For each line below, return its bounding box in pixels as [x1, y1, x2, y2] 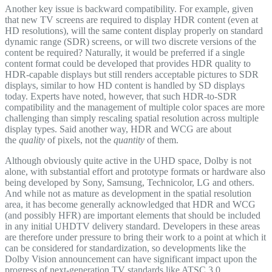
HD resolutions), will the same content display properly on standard [5, 25, 263, 36]
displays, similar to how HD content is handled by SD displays [5, 80, 245, 91]
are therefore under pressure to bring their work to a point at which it [5, 232, 266, 243]
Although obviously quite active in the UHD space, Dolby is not [5, 155, 251, 166]
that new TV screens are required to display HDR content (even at [5, 15, 258, 25]
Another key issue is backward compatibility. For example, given [5, 4, 253, 15]
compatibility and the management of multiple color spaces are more [5, 102, 265, 113]
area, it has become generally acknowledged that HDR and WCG [5, 199, 256, 210]
